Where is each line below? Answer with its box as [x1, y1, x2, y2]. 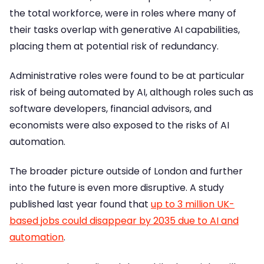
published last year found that [9, 197, 151, 212]
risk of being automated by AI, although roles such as [9, 85, 253, 100]
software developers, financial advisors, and [9, 102, 212, 116]
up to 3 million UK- [151, 197, 235, 212]
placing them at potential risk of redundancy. [9, 39, 219, 53]
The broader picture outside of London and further [9, 164, 243, 179]
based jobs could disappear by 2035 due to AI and [9, 214, 239, 228]
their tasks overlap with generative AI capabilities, [9, 22, 240, 37]
